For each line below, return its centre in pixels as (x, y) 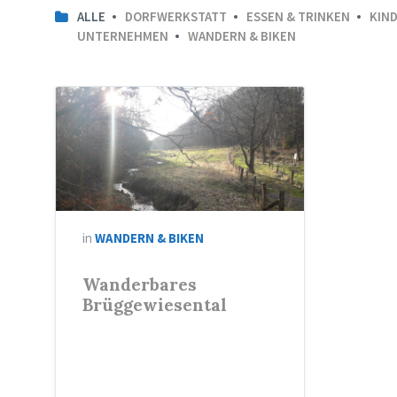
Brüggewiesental (155, 305)
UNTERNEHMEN (123, 36)
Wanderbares (140, 285)
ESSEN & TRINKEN (298, 16)
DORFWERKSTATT (176, 16)
